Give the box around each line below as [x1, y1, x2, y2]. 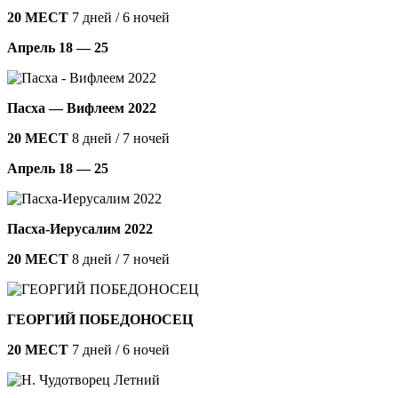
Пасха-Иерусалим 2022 [7, 220, 153, 236]
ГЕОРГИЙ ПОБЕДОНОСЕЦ [7, 311, 193, 327]
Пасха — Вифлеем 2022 [7, 99, 156, 115]
